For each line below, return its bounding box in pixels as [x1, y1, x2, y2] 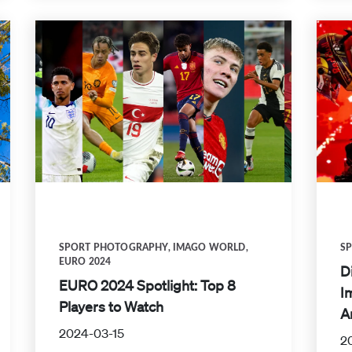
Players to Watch [58, 297, 163, 315]
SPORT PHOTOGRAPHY [58, 242, 168, 252]
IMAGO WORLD [172, 242, 246, 252]
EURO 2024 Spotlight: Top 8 [58, 276, 236, 294]
